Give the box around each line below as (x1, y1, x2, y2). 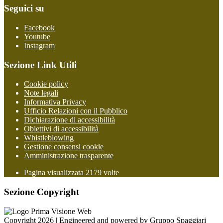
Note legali (24, 89, 58, 98)
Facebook (24, 23, 55, 32)
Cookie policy (24, 80, 68, 89)
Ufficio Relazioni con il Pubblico (24, 107, 127, 115)
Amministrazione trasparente (24, 151, 113, 160)
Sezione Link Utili (4, 59, 77, 70)
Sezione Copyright (4, 187, 79, 198)
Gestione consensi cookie (24, 142, 104, 151)
